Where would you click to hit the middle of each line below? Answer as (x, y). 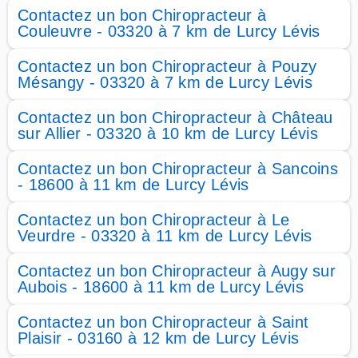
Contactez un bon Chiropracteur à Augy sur (177, 271)
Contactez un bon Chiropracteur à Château (175, 117)
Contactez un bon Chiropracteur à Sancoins (178, 169)
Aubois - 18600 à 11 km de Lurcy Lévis (161, 287)
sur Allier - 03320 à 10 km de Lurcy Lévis (168, 133)
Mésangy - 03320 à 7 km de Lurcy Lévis (165, 82)
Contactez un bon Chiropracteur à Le (154, 220)
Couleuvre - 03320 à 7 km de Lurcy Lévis (169, 31)
